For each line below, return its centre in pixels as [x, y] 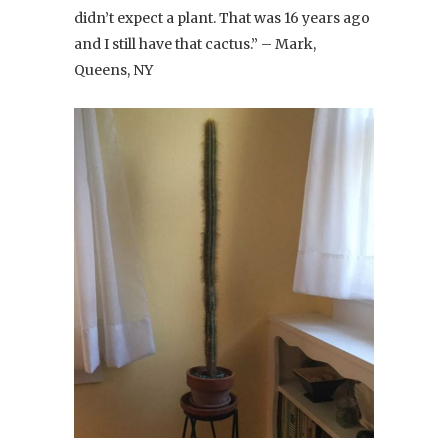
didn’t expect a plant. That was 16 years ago [222, 17]
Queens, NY [113, 69]
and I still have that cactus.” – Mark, [195, 43]
